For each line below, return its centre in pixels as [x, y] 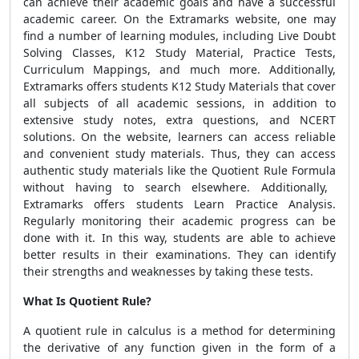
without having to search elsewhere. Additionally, [176, 187]
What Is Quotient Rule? [87, 301]
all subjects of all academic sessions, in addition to [179, 103]
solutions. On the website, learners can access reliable [179, 137]
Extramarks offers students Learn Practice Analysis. [179, 204]
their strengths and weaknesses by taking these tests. [168, 271]
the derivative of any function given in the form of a [179, 347]
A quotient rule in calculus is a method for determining [179, 331]
